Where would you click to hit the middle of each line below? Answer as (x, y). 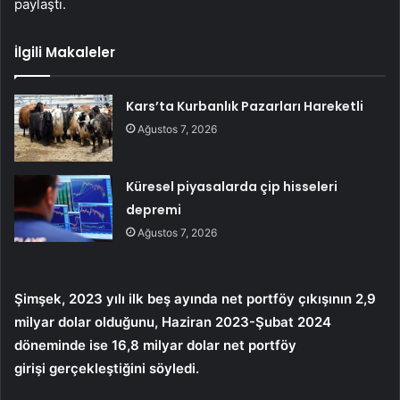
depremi (154, 210)
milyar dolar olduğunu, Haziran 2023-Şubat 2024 (173, 322)
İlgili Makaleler (65, 53)
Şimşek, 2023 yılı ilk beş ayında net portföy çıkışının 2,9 (195, 299)
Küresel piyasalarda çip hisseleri (232, 187)
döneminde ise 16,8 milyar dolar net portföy (155, 346)
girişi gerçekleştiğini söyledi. (107, 369)
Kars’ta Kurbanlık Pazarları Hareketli (245, 107)
